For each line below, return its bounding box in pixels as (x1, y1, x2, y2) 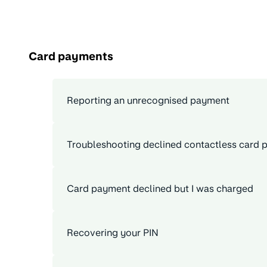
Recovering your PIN (67, 227, 159, 239)
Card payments (29, 49, 113, 63)
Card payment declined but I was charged (67, 183, 253, 195)
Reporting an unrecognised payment (67, 95, 229, 107)
